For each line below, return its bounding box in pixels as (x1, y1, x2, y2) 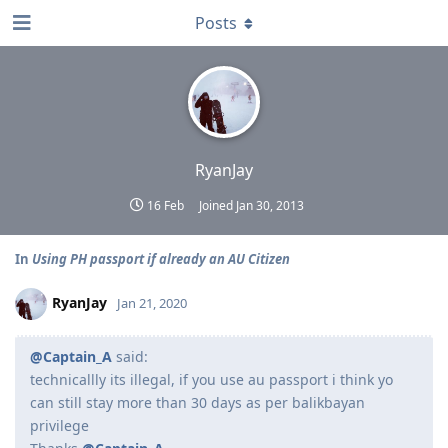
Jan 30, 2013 (235, 197, 304, 214)
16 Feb (146, 197, 184, 214)
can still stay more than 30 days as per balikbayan (30, 393, 365, 412)
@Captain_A (30, 347, 112, 366)
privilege (30, 416, 89, 435)
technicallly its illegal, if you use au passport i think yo (30, 370, 393, 389)
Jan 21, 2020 (117, 293, 187, 312)
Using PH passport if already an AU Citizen (32, 250, 290, 268)
